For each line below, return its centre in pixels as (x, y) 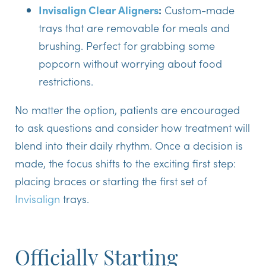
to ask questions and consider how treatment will (132, 128)
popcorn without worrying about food (130, 64)
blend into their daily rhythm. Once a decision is (129, 145)
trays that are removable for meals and (134, 28)
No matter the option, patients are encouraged (127, 110)
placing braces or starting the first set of (111, 181)
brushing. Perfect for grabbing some (127, 46)
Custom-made (198, 10)
